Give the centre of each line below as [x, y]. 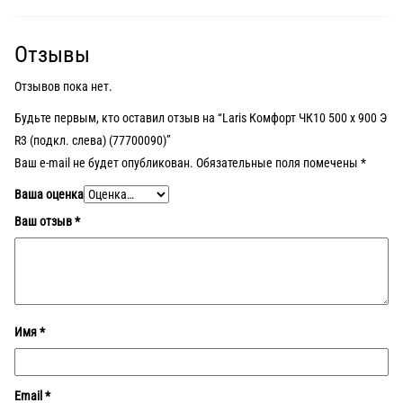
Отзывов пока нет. [63, 86]
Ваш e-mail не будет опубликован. [104, 162]
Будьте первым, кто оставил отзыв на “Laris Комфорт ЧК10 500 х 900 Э [201, 117]
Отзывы [52, 54]
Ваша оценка [49, 194]
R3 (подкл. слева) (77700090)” [93, 140]
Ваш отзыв [45, 221]
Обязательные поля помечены [277, 162]
